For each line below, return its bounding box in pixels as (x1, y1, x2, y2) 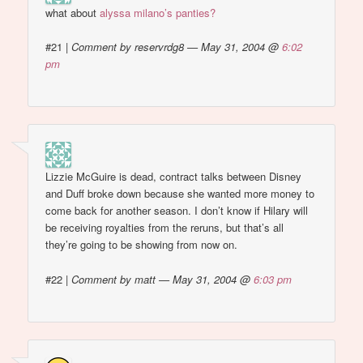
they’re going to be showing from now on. (45, 237, 238, 253)
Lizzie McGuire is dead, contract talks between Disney (45, 169, 302, 185)
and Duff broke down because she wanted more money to (45, 186, 315, 202)
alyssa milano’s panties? (100, 4, 216, 20)
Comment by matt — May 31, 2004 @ (71, 271, 254, 287)
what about (45, 4, 100, 20)
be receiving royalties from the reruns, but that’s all (45, 220, 284, 236)
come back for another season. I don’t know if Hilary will (45, 203, 309, 219)
